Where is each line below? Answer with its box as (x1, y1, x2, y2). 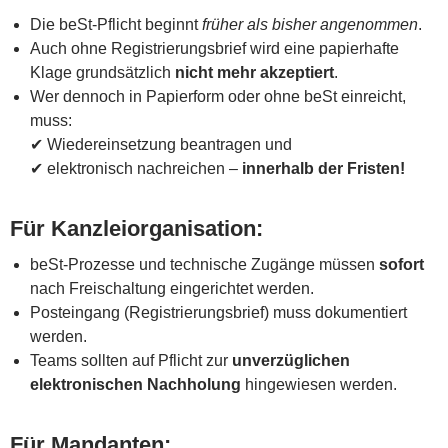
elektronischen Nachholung (30, 375, 241, 393)
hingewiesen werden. (241, 375, 397, 393)
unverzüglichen (232, 351, 350, 369)
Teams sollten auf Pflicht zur (30, 351, 232, 369)
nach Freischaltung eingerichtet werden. (30, 279, 314, 297)
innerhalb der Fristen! (242, 159, 405, 177)
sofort (379, 255, 424, 273)
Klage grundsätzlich (30, 63, 175, 81)
